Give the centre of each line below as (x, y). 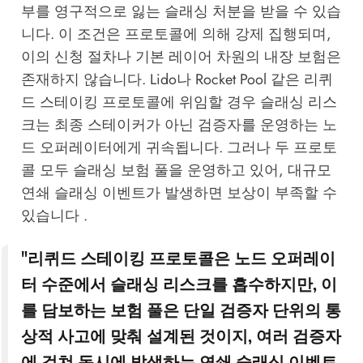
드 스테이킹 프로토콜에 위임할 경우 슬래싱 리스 (179, 102)
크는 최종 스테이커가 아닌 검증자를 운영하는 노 (179, 125)
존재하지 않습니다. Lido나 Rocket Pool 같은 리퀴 (177, 80)
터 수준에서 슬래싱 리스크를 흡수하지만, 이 (179, 284)
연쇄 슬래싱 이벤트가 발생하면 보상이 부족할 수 (179, 193)
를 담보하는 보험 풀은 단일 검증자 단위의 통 (181, 310)
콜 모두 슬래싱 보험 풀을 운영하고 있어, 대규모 (176, 171)
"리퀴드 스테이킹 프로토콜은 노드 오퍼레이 (178, 258)
